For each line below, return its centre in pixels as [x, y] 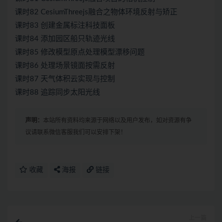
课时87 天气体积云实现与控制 [65, 79]
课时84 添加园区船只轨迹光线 [65, 39]
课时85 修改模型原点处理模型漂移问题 [80, 53]
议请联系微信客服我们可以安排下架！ [76, 133]
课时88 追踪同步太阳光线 [57, 93]
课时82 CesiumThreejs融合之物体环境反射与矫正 [96, 12]
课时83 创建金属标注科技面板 [65, 26]
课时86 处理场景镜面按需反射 [65, 66]
